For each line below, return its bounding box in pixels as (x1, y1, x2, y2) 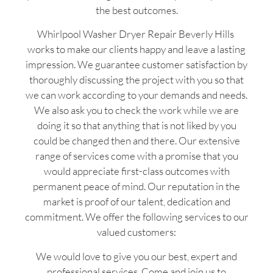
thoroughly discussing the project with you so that (29, 73, 244, 87)
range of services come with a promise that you (35, 149, 238, 163)
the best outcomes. (95, 3, 178, 16)
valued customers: (97, 225, 176, 239)
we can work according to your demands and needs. (26, 88, 247, 102)
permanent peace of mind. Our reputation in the (33, 180, 240, 193)
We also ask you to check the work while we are (34, 104, 239, 117)
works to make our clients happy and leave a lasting (27, 43, 246, 56)
